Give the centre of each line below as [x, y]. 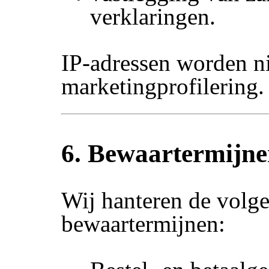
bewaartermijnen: [144, 224]
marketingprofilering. [163, 86]
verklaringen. [153, 17]
